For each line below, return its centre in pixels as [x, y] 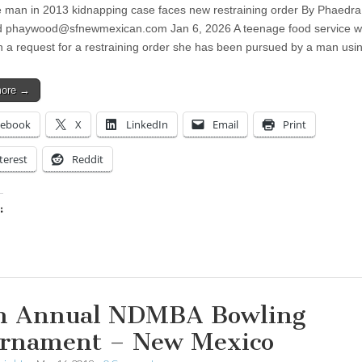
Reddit [88, 159]
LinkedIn [147, 124]
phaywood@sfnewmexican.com [86, 28]
